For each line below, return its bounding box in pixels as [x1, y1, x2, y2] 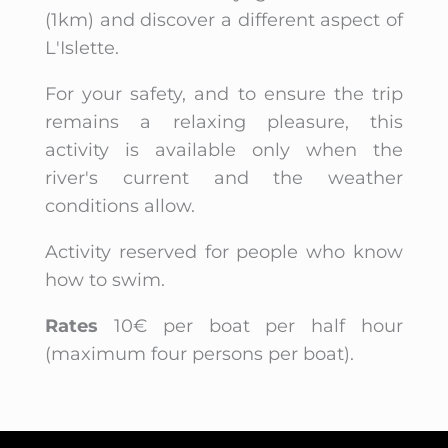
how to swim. [44, 268, 165, 291]
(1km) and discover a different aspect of [44, 8, 404, 31]
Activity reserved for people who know [44, 240, 404, 263]
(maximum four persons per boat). [44, 342, 354, 365]
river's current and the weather [44, 166, 404, 189]
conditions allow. [44, 194, 195, 217]
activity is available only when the [44, 138, 404, 161]
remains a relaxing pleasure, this [44, 110, 404, 133]
